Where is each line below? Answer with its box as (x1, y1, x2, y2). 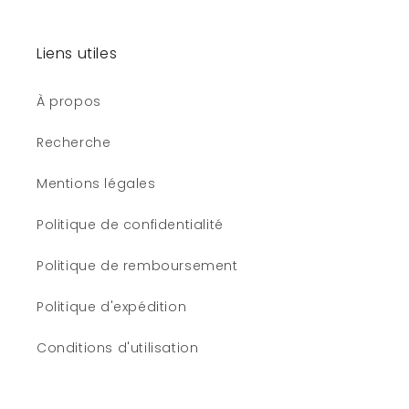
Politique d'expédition (37, 298, 187, 316)
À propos (37, 92, 101, 110)
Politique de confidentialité (37, 215, 224, 234)
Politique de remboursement (37, 257, 238, 275)
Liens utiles (37, 43, 118, 64)
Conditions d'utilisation (37, 339, 199, 357)
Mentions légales (37, 174, 156, 193)
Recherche (37, 133, 111, 152)
